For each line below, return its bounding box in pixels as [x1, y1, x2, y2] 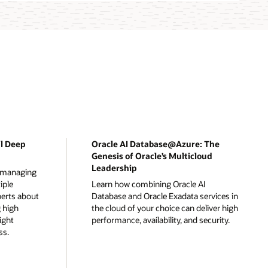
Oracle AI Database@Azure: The [91, 138, 220, 150]
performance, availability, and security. [91, 214, 230, 226]
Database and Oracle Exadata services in [91, 190, 238, 202]
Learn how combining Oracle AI [91, 178, 206, 190]
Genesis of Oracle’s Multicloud [91, 150, 212, 162]
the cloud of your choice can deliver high [91, 202, 238, 214]
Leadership [91, 162, 137, 173]
